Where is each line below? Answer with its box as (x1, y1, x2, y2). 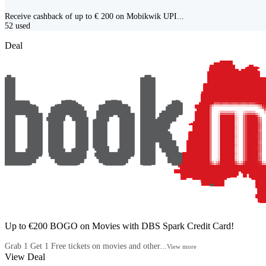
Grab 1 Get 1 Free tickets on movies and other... (5, 241, 167, 251)
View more (167, 242, 197, 250)
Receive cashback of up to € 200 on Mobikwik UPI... (5, 11, 184, 21)
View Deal (5, 251, 45, 262)
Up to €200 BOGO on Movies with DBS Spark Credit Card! (5, 220, 234, 231)
